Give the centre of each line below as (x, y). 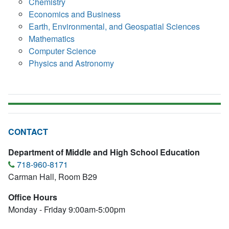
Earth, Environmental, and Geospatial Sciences (114, 26)
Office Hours (33, 197)
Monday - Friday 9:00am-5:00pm (67, 209)
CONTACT (28, 132)
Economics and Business (75, 14)
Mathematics (52, 39)
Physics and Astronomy (71, 63)
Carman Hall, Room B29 (53, 177)
